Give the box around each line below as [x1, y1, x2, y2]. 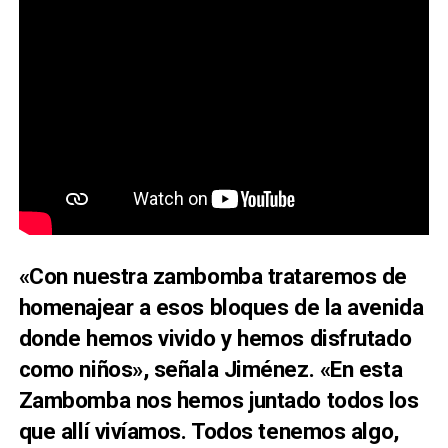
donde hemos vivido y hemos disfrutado [18, 324, 412, 351]
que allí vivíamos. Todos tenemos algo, [18, 417, 399, 444]
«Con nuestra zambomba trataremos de [18, 262, 407, 289]
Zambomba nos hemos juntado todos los [18, 386, 419, 413]
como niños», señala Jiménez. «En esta [18, 355, 403, 382]
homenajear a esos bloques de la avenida [18, 293, 424, 320]
